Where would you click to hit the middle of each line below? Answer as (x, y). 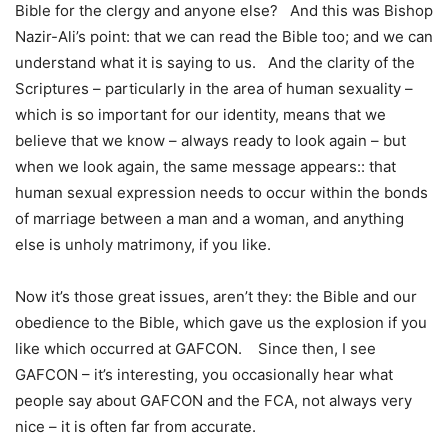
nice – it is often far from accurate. (135, 427)
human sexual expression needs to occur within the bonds (221, 193)
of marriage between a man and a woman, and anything (209, 219)
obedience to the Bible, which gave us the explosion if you (221, 323)
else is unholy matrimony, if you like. (143, 245)
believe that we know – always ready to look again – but (212, 141)
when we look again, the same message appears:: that (205, 167)
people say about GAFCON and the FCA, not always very (213, 401)
